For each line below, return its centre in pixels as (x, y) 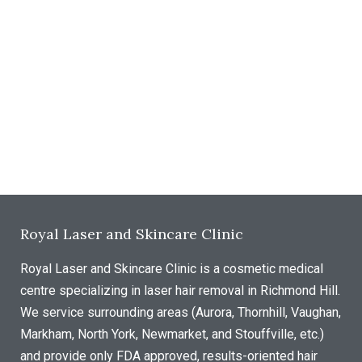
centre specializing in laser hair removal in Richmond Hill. (180, 290)
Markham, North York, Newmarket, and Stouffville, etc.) (172, 334)
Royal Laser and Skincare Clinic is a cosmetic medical (172, 268)
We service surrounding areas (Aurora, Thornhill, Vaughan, (181, 312)
